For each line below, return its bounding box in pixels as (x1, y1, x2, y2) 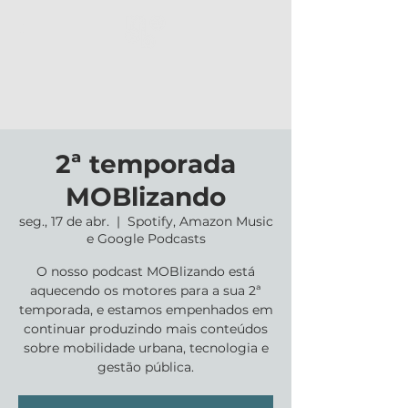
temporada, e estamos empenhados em (18, 301, 273, 318)
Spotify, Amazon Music (127, 213, 273, 229)
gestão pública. (97, 359, 194, 375)
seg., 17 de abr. (18, 213, 109, 229)
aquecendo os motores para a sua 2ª (30, 282, 261, 299)
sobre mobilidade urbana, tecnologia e (23, 340, 269, 356)
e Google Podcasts (86, 230, 206, 247)
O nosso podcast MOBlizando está (36, 263, 255, 280)
